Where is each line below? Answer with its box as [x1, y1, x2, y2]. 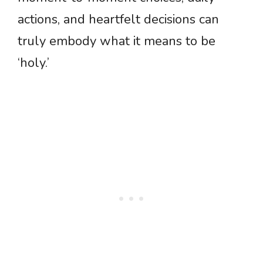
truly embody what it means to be [18, 32, 215, 50]
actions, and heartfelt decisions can [18, 11, 219, 29]
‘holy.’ [18, 54, 49, 72]
